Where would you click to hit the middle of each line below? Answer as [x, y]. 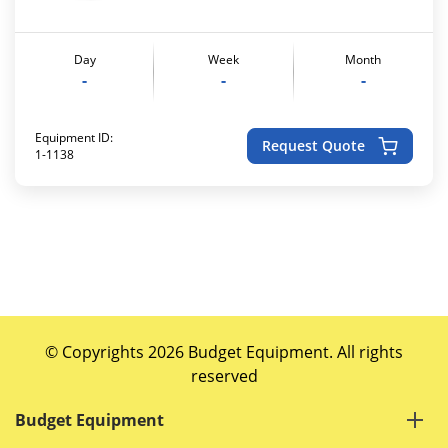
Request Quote [313, 146]
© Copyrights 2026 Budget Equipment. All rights [224, 352]
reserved [224, 376]
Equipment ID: [74, 137]
